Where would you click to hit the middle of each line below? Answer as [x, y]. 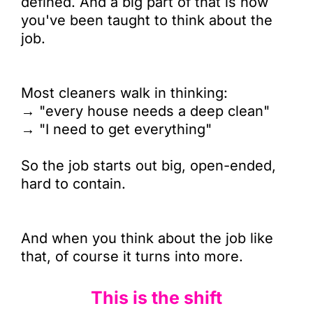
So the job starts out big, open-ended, [148, 166]
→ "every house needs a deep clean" [145, 111]
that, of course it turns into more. [132, 256]
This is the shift [156, 298]
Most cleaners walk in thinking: [124, 93]
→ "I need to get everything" [116, 129]
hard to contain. [73, 184]
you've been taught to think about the [147, 20]
